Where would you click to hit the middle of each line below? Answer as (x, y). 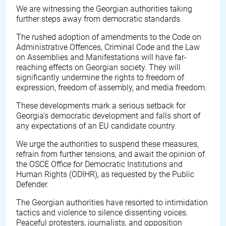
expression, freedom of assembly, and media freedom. (111, 88)
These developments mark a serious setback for (101, 106)
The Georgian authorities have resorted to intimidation (112, 203)
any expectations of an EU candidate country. (96, 126)
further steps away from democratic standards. (99, 19)
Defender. (33, 184)
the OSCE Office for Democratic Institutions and (99, 164)
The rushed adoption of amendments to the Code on (109, 37)
